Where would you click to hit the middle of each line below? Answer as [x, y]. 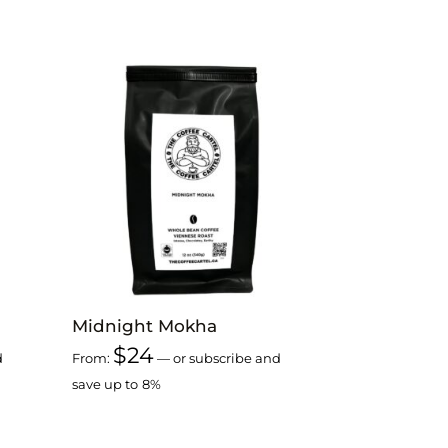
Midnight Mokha [145, 325]
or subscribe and [226, 358]
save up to [105, 384]
